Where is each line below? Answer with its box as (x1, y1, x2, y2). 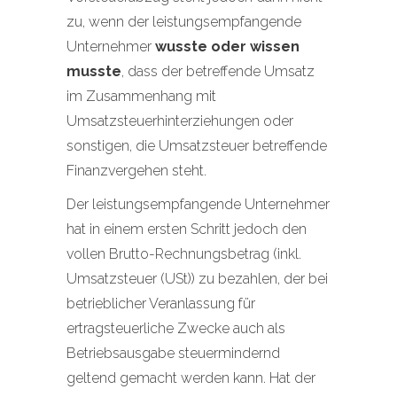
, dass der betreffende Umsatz (121, 63, 315, 80)
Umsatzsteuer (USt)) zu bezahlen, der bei (66, 270, 328, 287)
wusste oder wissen (155, 38, 300, 55)
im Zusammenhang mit (66, 88, 216, 105)
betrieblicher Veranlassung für (66, 295, 255, 312)
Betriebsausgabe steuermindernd (66, 345, 280, 362)
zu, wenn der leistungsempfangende (66, 13, 301, 30)
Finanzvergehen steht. (66, 162, 206, 179)
